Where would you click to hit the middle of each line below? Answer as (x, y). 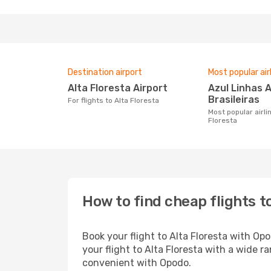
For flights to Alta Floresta (116, 100)
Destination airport (105, 72)
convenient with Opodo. (137, 263)
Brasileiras (234, 100)
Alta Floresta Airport (121, 88)
